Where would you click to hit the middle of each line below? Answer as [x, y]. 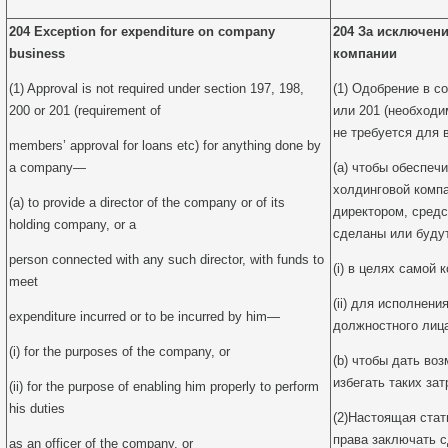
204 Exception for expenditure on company [142, 31]
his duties [37, 408]
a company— [47, 167]
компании [365, 53]
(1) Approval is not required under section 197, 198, [156, 88]
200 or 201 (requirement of [85, 110]
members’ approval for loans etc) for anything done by [165, 145]
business [37, 53]
